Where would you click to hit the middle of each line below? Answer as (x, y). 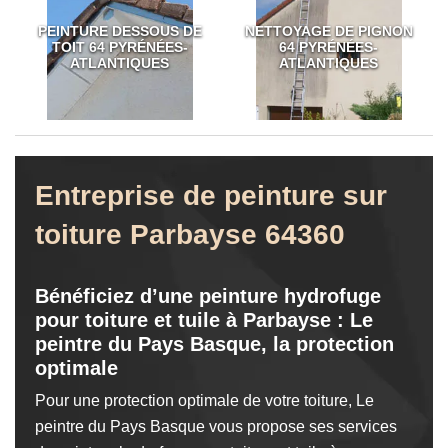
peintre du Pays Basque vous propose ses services (216, 426)
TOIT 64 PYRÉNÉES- (119, 47)
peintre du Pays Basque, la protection (214, 344)
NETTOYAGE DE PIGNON (328, 31)
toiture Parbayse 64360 (190, 234)
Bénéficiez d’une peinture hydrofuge (208, 296)
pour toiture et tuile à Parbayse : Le (204, 320)
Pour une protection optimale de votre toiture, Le (204, 400)
